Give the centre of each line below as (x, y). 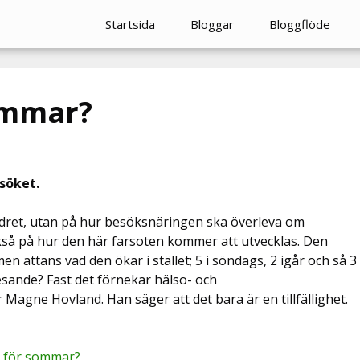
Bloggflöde (299, 24)
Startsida (130, 24)
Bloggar (212, 24)
